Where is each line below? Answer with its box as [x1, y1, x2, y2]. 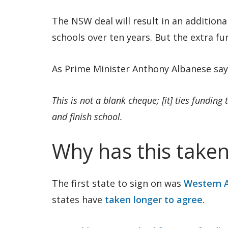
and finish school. [52, 110, 123, 123]
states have [52, 193, 105, 206]
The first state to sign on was [52, 177, 184, 189]
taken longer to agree [105, 193, 203, 206]
